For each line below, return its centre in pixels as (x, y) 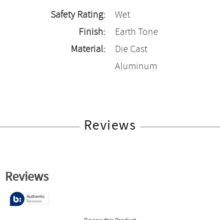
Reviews (110, 126)
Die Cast (131, 49)
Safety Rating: (78, 15)
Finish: (92, 32)
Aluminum (136, 67)
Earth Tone (137, 32)
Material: (88, 49)
